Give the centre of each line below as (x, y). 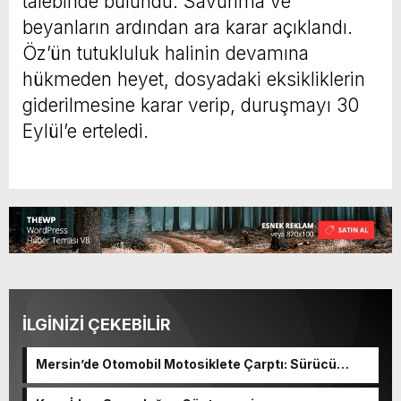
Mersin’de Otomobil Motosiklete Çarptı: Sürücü (186, 363)
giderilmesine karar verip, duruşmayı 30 (191, 105)
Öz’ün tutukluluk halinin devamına (166, 53)
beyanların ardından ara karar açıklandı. (188, 27)
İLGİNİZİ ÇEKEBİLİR (97, 324)
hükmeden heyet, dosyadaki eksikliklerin (194, 79)
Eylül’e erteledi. (85, 131)
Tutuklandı (70, 379)
